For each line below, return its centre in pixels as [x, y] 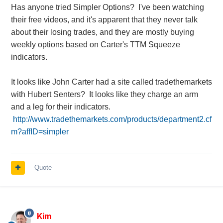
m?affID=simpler [40, 132]
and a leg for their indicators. [60, 107]
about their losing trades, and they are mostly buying [102, 32]
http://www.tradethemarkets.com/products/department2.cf [112, 119]
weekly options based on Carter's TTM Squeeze [95, 45]
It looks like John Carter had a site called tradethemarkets [111, 82]
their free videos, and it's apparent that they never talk [104, 20]
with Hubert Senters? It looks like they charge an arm [104, 95]
